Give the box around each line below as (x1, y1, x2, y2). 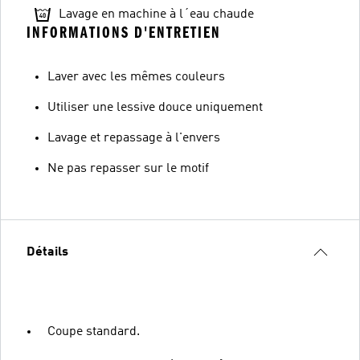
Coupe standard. (47, 325, 140, 338)
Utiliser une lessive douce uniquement (47, 100, 263, 114)
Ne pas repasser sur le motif (47, 162, 209, 175)
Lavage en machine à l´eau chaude (59, 7, 254, 21)
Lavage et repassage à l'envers (47, 131, 220, 145)
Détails (27, 245, 68, 259)
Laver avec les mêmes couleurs (47, 70, 225, 84)
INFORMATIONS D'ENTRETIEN (27, 22, 221, 42)
